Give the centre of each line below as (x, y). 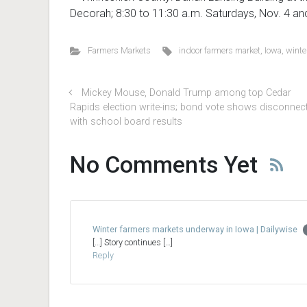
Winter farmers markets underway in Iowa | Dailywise (195, 230)
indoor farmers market (220, 51)
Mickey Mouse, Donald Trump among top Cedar (186, 93)
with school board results (126, 122)
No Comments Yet (164, 165)
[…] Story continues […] (133, 243)
